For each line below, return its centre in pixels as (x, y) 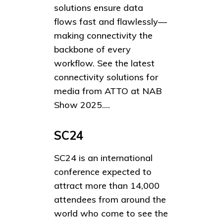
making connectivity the (103, 36)
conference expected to (103, 172)
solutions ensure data (99, 8)
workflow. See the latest (104, 63)
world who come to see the (111, 214)
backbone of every (92, 50)
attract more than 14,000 (107, 186)
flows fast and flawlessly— (111, 22)
